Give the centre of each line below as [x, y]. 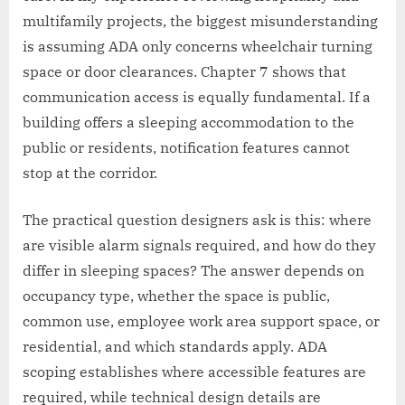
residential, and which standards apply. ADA [175, 347]
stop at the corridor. [90, 173]
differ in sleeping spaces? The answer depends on [193, 271]
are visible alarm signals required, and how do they [199, 245]
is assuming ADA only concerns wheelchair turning [198, 47]
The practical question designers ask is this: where [197, 220]
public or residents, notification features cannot [186, 148]
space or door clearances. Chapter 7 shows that [184, 72]
